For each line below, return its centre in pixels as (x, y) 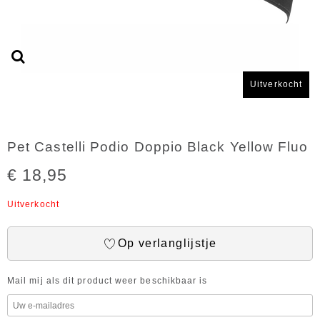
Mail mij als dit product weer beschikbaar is (107, 281)
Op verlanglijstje (167, 243)
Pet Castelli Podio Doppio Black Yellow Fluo (158, 147)
